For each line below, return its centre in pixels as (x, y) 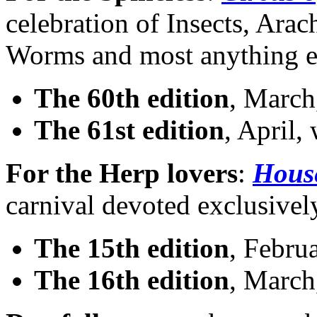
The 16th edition (132, 280)
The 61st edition (129, 130)
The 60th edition (132, 98)
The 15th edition (132, 248)
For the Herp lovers (122, 173)
